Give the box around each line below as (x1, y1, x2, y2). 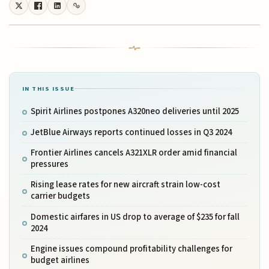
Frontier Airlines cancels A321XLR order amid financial (30, 146, 237, 159)
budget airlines (30, 254, 89, 267)
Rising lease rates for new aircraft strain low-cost (30, 178, 220, 192)
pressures (30, 157, 68, 171)
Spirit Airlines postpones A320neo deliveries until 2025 (30, 105, 239, 118)
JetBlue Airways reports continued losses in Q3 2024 (30, 125, 232, 139)
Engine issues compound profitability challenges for (30, 243, 232, 255)
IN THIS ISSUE (22, 84, 75, 94)
